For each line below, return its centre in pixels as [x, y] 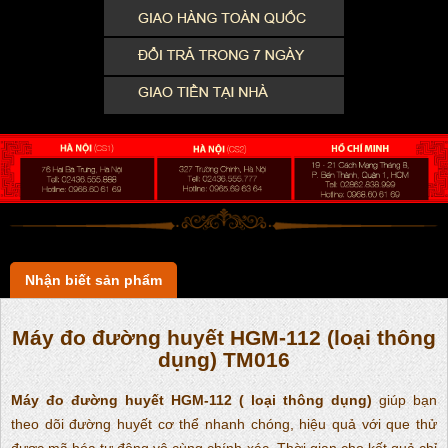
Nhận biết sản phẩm [93, 280]
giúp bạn [404, 400]
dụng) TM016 [224, 359]
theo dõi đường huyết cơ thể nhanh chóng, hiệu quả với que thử [224, 424]
